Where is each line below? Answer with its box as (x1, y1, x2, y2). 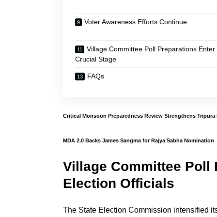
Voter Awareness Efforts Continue (84, 18, 187, 26)
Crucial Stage (75, 55, 116, 63)
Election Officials (63, 176, 174, 191)
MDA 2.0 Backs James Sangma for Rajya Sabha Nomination (63, 138, 214, 143)
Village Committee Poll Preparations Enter (87, 45, 215, 53)
